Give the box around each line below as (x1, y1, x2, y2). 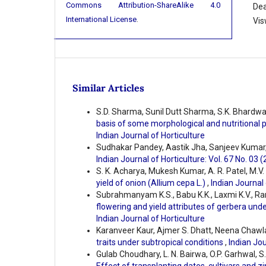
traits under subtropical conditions (96, 237, 225, 248)
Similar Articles (72, 82, 144, 94)
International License (66, 14, 137, 24)
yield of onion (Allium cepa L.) (96, 178, 207, 188)
